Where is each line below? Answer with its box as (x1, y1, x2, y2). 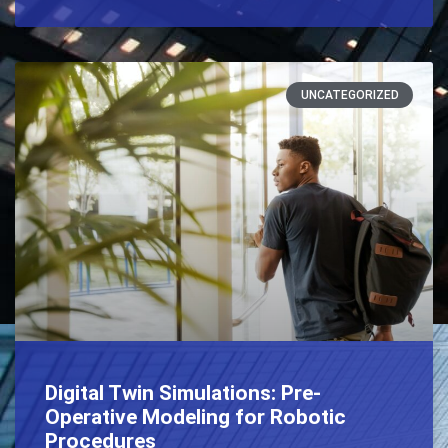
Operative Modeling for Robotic (45, 405, 346, 430)
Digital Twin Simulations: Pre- (45, 381, 321, 406)
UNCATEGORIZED (300, 88, 399, 103)
